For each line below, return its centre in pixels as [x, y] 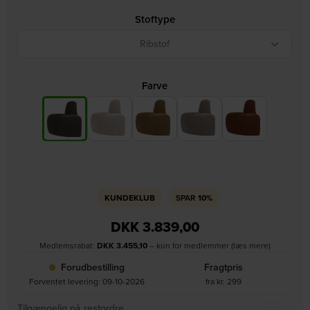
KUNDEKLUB [130, 198]
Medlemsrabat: [68, 246]
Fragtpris [224, 267]
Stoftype [155, 19]
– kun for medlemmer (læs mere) [209, 246]
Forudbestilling [91, 267]
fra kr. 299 [224, 282]
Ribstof [155, 44]
